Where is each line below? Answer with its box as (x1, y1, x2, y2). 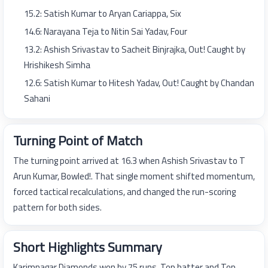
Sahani (24, 92, 50, 106)
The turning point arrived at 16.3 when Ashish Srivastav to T (13, 154, 245, 168)
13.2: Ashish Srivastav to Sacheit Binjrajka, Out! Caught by (24, 42, 245, 57)
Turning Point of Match (13, 130, 142, 151)
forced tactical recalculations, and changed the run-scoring (13, 185, 236, 199)
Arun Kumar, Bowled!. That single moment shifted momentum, (13, 169, 255, 184)
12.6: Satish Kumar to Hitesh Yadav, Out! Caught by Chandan (24, 76, 254, 90)
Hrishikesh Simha (24, 58, 90, 72)
